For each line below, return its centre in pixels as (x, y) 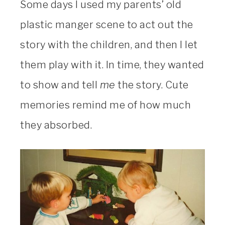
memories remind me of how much (105, 105)
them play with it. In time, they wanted (112, 65)
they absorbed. (56, 125)
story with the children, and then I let (109, 45)
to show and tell (60, 85)
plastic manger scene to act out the (107, 25)
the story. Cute (152, 85)
